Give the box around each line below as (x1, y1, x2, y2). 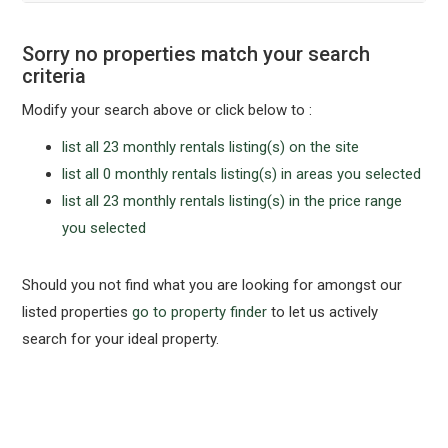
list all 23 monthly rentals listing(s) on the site (62, 138, 360, 156)
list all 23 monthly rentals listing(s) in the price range (62, 192, 403, 210)
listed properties (22, 303, 133, 321)
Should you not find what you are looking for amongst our (22, 276, 403, 294)
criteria (22, 64, 87, 88)
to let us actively (267, 303, 379, 321)
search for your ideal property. (22, 330, 220, 348)
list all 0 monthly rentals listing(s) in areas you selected (62, 165, 422, 183)
